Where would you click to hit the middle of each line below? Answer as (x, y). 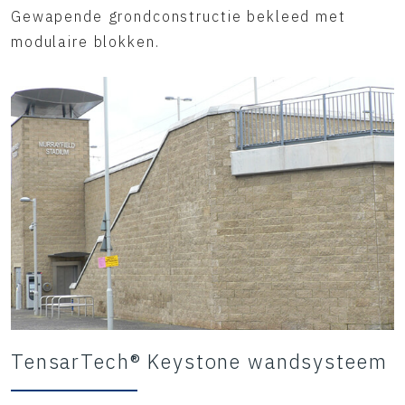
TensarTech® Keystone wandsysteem (199, 361)
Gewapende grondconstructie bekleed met (179, 16)
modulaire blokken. (85, 42)
